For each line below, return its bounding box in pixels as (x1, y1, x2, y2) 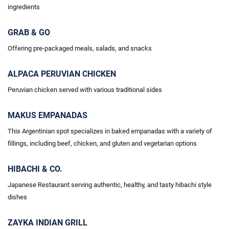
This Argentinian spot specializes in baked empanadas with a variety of (8, 127, 212, 135)
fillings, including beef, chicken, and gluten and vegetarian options (8, 140, 197, 147)
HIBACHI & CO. (8, 164, 62, 174)
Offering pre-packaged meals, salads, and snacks (8, 44, 152, 52)
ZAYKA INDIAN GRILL (8, 218, 87, 227)
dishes (8, 193, 27, 201)
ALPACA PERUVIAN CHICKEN (8, 69, 116, 79)
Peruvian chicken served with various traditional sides (8, 86, 162, 94)
